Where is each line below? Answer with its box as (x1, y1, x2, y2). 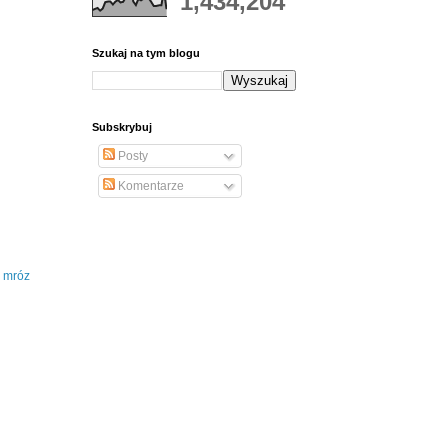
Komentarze (115, 179, 184, 194)
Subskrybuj (92, 121, 152, 134)
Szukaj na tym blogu (92, 47, 200, 60)
